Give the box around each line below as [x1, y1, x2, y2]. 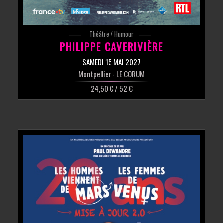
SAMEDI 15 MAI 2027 [82, 56, 141, 68]
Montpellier [78, 68, 111, 80]
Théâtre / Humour [89, 29, 134, 39]
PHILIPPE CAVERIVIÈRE [60, 39, 163, 55]
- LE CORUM [111, 68, 145, 80]
